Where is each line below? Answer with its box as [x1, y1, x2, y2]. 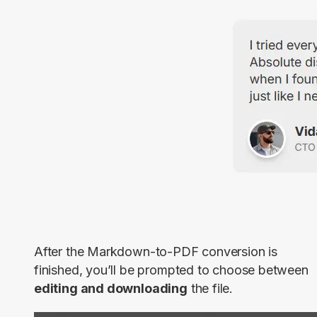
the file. [187, 281, 234, 296]
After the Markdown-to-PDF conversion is [34, 244, 277, 260]
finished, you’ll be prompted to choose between [34, 263, 309, 278]
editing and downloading [34, 281, 188, 296]
